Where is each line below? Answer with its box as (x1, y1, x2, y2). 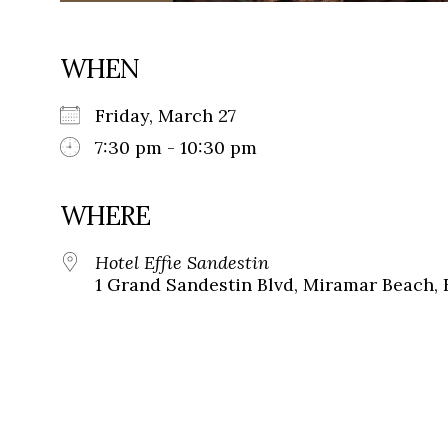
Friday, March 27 (95, 104, 256, 128)
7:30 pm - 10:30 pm (95, 136, 257, 160)
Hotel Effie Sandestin (95, 251, 269, 275)
